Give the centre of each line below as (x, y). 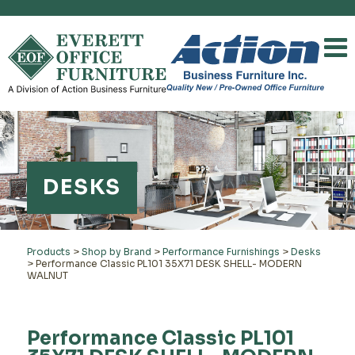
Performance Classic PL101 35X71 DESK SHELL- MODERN (168, 263)
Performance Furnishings (221, 252)
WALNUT (47, 275)
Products (48, 252)
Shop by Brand (116, 252)
